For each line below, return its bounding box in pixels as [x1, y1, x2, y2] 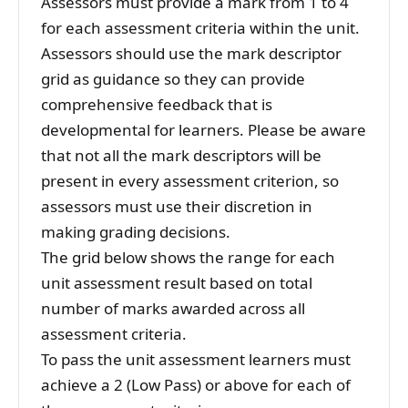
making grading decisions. [41, 221, 230, 243]
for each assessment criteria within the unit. [41, 17, 360, 39]
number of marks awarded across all [41, 298, 305, 320]
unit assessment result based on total [41, 272, 312, 294]
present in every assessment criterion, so [41, 170, 339, 192]
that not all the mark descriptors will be [41, 145, 321, 167]
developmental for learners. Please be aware [41, 119, 366, 141]
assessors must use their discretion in [41, 196, 312, 218]
